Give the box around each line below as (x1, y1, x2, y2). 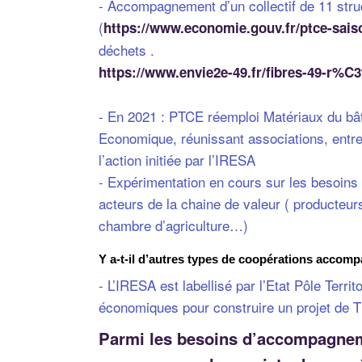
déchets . (99, 39, 154, 60)
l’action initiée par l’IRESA (99, 149, 255, 170)
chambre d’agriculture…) (99, 214, 248, 235)
